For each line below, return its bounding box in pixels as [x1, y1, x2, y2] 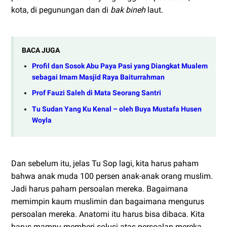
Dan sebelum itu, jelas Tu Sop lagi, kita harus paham [11, 158, 199, 168]
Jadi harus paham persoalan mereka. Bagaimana [11, 183, 188, 194]
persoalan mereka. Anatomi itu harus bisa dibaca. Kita [11, 209, 205, 219]
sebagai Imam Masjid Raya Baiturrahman [32, 72, 165, 82]
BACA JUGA [22, 46, 60, 55]
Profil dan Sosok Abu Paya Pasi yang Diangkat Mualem [32, 61, 208, 70]
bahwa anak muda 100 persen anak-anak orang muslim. [11, 171, 213, 181]
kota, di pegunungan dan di [11, 5, 110, 15]
